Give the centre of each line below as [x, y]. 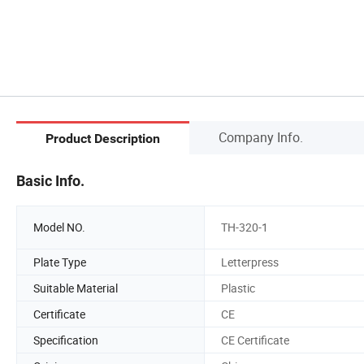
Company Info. [261, 137]
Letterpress [250, 262]
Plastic [238, 288]
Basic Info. [50, 180]
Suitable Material [76, 288]
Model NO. [59, 227]
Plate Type [60, 262]
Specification [66, 340]
